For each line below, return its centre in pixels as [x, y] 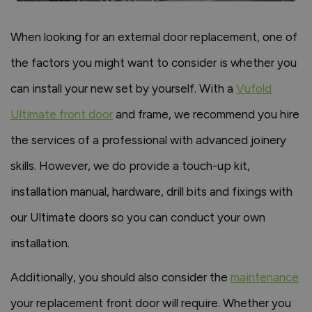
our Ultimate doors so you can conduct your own [138, 217]
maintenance [265, 277]
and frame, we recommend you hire [206, 114]
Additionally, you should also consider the [120, 277]
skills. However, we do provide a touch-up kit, [130, 166]
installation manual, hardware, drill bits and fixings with [151, 192]
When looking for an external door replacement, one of [154, 37]
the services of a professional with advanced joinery [148, 140]
